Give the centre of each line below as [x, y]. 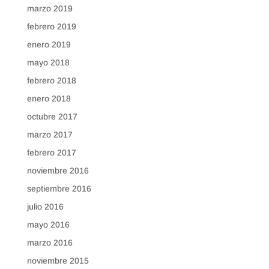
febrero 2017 [51, 153]
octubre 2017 [52, 116]
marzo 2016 [50, 243]
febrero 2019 [51, 26]
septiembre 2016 [59, 189]
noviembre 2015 [58, 261]
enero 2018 [49, 98]
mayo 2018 [48, 62]
